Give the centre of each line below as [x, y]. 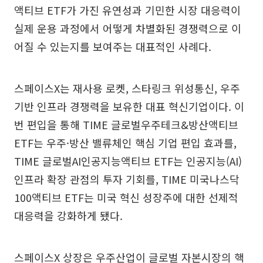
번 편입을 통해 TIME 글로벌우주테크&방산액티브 [126, 125]
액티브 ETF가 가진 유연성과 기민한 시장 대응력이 [127, 10]
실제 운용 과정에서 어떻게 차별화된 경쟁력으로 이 [128, 28]
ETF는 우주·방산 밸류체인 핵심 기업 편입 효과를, [125, 143]
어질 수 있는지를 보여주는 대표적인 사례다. [113, 47]
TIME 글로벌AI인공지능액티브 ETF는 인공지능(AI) [128, 161]
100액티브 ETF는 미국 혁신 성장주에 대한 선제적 [126, 198]
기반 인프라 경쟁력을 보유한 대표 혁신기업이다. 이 [129, 107]
